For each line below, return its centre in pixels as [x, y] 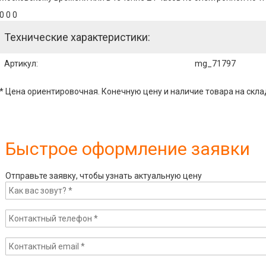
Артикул [20, 63]
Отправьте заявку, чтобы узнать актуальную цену [103, 175]
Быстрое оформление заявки [127, 148]
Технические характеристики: [77, 37]
